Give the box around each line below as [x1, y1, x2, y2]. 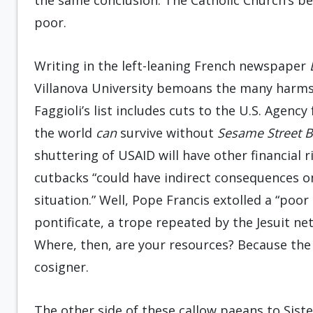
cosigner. [34, 259, 89, 275]
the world [34, 124, 96, 141]
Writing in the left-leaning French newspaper [34, 57, 310, 74]
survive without [117, 124, 217, 141]
